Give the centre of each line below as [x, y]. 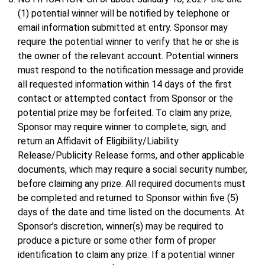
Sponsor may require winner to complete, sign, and [122, 127]
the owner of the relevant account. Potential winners [128, 56]
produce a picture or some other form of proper [117, 241]
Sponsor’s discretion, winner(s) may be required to [121, 227]
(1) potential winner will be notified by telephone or [124, 14]
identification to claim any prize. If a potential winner [126, 255]
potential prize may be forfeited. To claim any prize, [125, 113]
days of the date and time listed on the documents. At [131, 212]
